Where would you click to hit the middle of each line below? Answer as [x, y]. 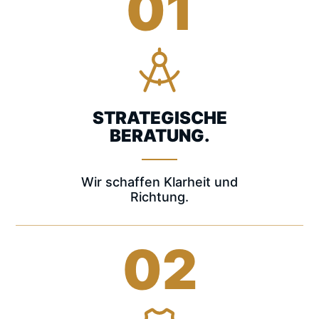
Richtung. [159, 197]
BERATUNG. [159, 136]
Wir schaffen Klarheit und [159, 182]
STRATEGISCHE [159, 118]
